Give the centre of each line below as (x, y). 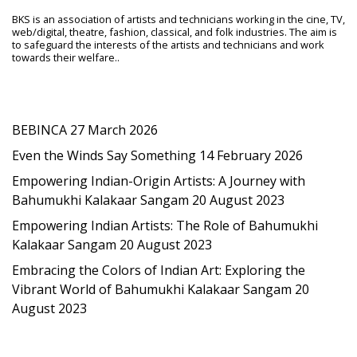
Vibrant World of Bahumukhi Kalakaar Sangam (152, 289)
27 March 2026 (114, 129)
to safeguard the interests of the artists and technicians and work (168, 45)
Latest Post (61, 95)
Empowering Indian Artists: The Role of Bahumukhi (165, 225)
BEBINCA (39, 129)
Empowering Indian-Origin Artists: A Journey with (159, 180)
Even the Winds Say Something (104, 155)
